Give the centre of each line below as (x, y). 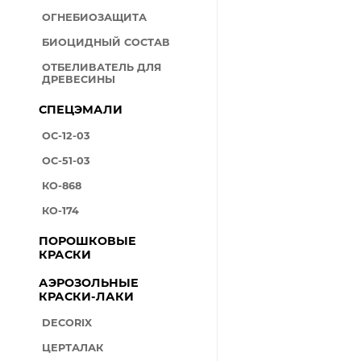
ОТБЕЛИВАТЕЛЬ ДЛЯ (102, 67)
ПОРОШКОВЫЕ (88, 241)
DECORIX (67, 323)
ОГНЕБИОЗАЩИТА (95, 17)
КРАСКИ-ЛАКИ (87, 297)
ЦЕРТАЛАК (73, 348)
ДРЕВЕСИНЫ (79, 79)
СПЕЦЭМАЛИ (81, 110)
